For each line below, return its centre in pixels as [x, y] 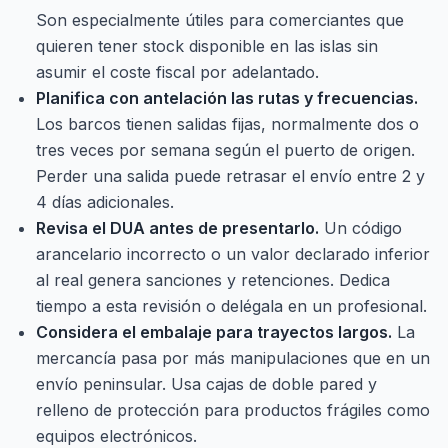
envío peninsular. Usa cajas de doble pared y [206, 384]
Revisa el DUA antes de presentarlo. [177, 228]
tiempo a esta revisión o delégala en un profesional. [231, 306]
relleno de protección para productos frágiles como [233, 410]
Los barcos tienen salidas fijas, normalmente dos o [227, 124]
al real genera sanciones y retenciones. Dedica [213, 280]
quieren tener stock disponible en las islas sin [207, 46]
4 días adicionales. [105, 202]
